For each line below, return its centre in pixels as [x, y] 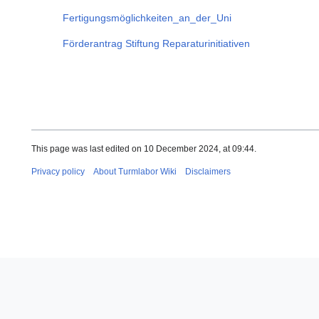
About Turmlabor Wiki [135, 171]
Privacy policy [58, 171]
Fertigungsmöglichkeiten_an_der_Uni [147, 18]
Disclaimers [208, 171]
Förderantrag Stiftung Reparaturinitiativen [156, 44]
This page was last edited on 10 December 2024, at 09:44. [144, 148]
